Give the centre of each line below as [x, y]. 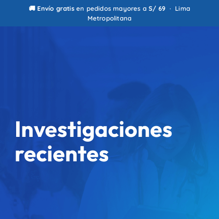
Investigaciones [94, 129]
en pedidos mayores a [111, 8]
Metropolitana [109, 18]
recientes [62, 153]
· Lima [178, 8]
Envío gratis [56, 8]
